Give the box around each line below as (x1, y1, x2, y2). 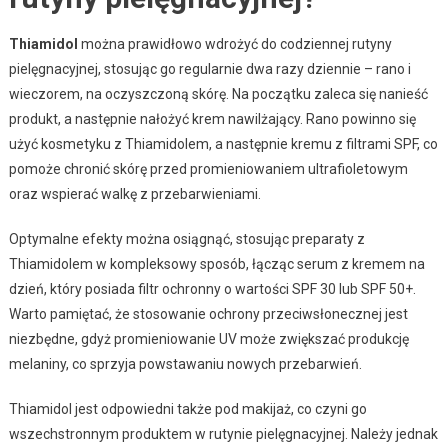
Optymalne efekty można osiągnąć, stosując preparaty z (8, 230, 365, 247)
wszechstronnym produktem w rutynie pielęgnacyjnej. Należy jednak (8, 425, 438, 442)
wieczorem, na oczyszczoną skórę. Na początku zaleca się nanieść (8, 85, 428, 102)
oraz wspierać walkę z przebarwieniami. (8, 185, 261, 202)
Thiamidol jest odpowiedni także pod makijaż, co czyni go (8, 400, 367, 417)
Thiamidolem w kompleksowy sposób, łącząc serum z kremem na (8, 255, 425, 272)
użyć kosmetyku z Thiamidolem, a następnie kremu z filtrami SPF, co (8, 135, 438, 152)
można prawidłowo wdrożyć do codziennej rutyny (77, 35, 392, 52)
